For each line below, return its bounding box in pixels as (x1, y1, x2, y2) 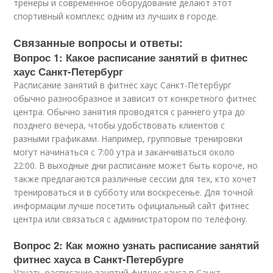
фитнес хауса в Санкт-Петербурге (13, 252, 184, 266)
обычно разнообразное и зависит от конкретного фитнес (13, 93, 257, 104)
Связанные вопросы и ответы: (13, 35, 183, 51)
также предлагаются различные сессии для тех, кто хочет (13, 173, 257, 185)
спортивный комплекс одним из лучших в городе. (13, 10, 219, 22)
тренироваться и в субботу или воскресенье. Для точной (13, 186, 253, 198)
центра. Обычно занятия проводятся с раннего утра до (13, 106, 246, 118)
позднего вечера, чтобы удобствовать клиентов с (13, 119, 225, 131)
